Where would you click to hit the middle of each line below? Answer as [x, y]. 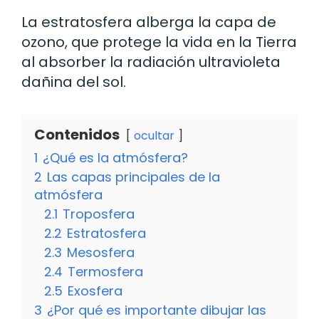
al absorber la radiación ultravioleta [151, 62]
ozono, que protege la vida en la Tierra [159, 42]
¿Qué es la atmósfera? [115, 157]
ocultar [154, 135]
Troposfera [99, 214]
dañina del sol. [74, 82]
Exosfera [95, 291]
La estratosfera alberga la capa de [149, 22]
